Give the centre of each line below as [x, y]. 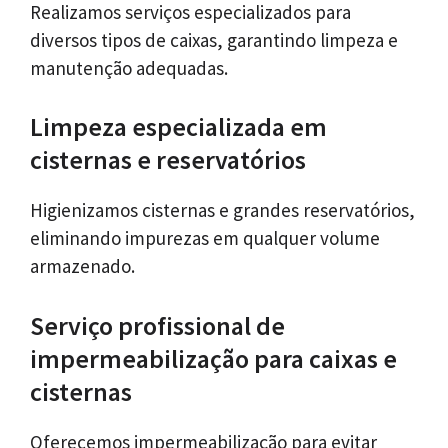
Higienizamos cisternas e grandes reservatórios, [222, 210]
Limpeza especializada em [178, 127]
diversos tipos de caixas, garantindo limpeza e [214, 39]
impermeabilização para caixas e [213, 358]
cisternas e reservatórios [168, 160]
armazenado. [82, 266]
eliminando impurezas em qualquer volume [205, 238]
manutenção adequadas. [129, 67]
